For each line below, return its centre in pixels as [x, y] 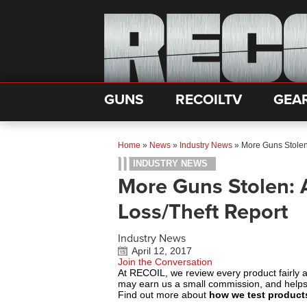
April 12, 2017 [162, 251]
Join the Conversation [165, 262]
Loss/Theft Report [203, 212]
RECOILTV [209, 100]
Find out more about [163, 295]
